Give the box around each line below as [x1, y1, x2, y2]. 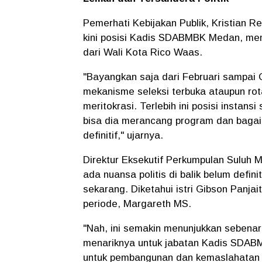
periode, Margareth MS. [83, 198, 194, 210]
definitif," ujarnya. [83, 130, 166, 142]
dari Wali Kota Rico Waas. [83, 47, 205, 58]
